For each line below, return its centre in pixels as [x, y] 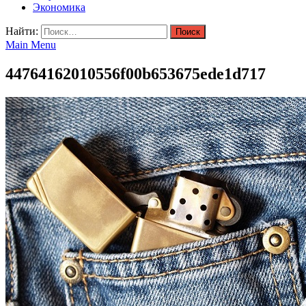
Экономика [59, 7]
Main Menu [31, 45]
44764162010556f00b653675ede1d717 [136, 73]
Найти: [22, 31]
